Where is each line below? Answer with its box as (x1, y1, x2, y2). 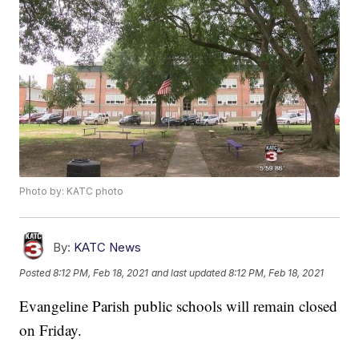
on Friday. (19, 320, 83, 341)
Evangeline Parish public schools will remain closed (19, 296, 338, 317)
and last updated (151, 266, 227, 279)
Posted (19, 266, 54, 279)
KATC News (74, 240, 142, 256)
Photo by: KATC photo (19, 185, 124, 198)
